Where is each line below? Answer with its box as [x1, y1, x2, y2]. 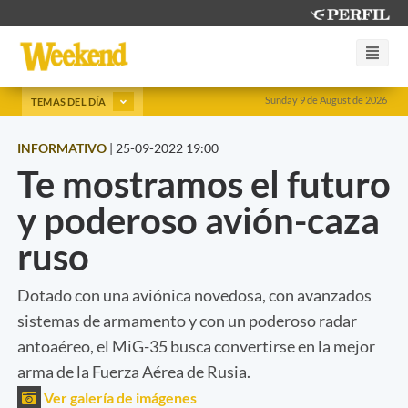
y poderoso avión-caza [17, 198, 380, 242]
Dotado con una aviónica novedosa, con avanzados [17, 284, 372, 305]
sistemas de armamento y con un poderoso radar [17, 310, 357, 331]
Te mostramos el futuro [17, 161, 391, 206]
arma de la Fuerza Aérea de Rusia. [17, 361, 250, 382]
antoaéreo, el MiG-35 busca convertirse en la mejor [17, 335, 375, 356]
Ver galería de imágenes [41, 388, 197, 406]
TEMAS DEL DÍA [31, 95, 108, 107]
